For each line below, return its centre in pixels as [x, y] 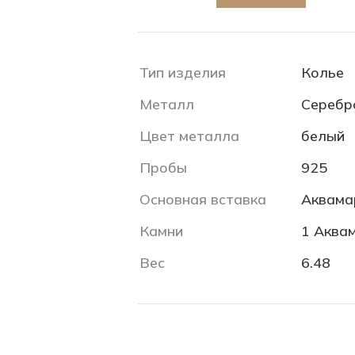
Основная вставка [203, 199]
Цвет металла [189, 136]
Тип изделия [183, 73]
